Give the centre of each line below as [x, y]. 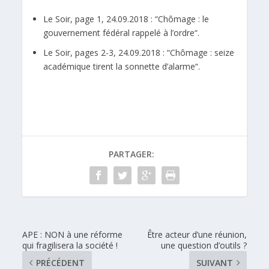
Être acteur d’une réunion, [197, 234]
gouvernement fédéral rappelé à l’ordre [119, 33]
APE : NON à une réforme [73, 234]
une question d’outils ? [204, 245]
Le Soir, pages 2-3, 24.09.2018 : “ [107, 53]
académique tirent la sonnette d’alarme [119, 67]
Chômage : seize [202, 53]
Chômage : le [184, 19]
